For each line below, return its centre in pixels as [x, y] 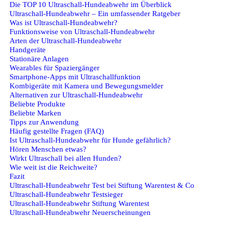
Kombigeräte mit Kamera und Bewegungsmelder [86, 85]
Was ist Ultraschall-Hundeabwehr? [64, 22]
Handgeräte [28, 49]
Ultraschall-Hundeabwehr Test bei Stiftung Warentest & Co [102, 185]
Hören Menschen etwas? [48, 149]
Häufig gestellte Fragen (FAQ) [57, 131]
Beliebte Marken [35, 113]
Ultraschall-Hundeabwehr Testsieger [66, 194]
